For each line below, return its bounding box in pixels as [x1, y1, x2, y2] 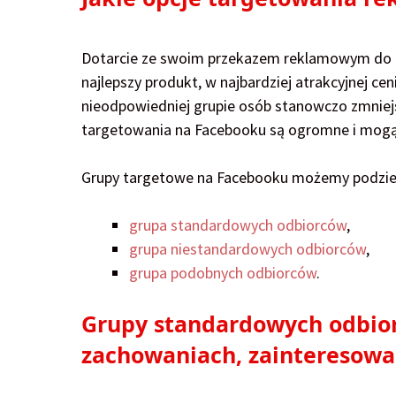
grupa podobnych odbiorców [129, 263, 316, 284]
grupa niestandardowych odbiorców [129, 239, 366, 260]
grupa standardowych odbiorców [129, 215, 346, 236]
